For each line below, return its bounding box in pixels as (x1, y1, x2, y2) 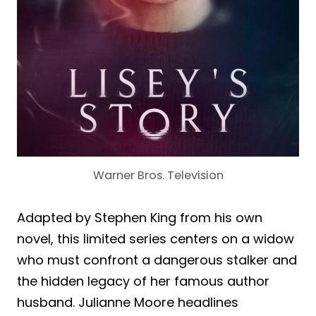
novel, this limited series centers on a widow (17, 230, 294, 248)
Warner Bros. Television (92, 167, 224, 184)
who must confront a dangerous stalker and (17, 251, 297, 269)
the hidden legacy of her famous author (17, 272, 269, 291)
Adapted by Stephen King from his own (17, 209, 262, 227)
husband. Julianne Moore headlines (17, 293, 238, 312)
